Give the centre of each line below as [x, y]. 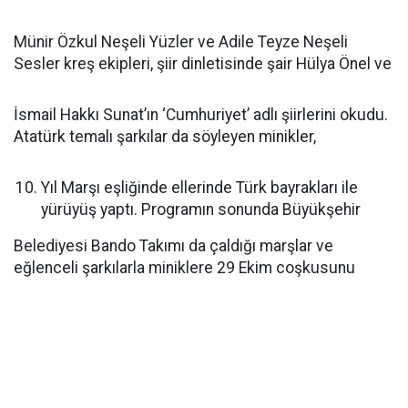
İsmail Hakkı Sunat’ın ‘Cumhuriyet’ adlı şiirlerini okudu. [201, 115]
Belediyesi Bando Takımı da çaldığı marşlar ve [173, 246]
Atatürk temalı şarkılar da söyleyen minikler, [165, 137]
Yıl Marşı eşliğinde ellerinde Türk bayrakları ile [199, 188]
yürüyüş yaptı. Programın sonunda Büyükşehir [201, 209]
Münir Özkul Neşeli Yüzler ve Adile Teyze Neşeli [181, 42]
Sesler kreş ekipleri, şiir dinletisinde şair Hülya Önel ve [203, 64]
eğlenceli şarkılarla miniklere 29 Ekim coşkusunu [184, 268]
